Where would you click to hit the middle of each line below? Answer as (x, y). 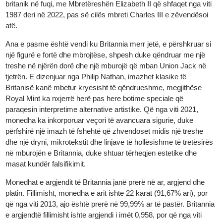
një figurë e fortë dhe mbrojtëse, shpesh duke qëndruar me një (111, 93)
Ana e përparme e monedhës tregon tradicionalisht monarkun (110, 28)
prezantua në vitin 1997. (46, 8)
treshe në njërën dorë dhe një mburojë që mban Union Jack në (111, 104)
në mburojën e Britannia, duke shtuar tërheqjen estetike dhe (107, 196)
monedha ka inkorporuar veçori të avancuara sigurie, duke (105, 162)
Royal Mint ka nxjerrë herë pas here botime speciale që (99, 139)
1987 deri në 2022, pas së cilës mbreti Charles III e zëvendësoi (112, 50)
